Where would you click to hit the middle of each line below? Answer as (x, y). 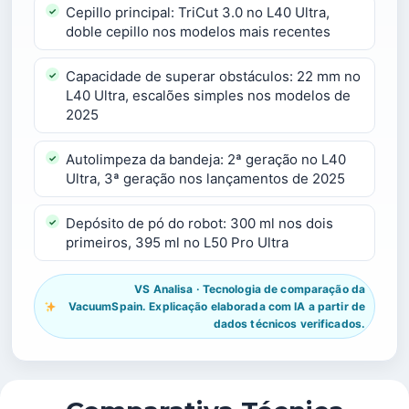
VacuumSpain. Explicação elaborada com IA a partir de (216, 306)
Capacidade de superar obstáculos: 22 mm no (213, 76)
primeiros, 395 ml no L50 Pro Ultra (177, 242)
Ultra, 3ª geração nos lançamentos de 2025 (205, 178)
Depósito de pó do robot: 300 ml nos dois (199, 223)
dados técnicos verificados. (289, 324)
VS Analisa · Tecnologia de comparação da (250, 289)
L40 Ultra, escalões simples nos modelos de (208, 95)
